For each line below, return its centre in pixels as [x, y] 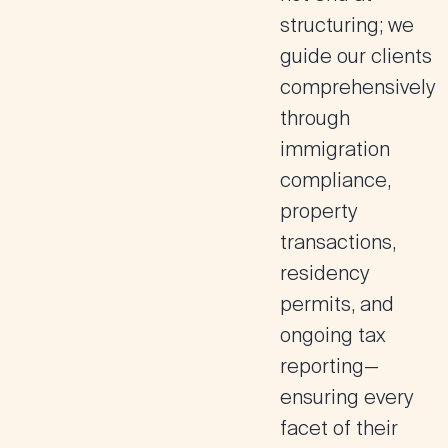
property [318, 211]
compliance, [335, 180]
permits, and [337, 304]
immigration [335, 149]
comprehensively [357, 87]
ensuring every [346, 397]
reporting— [329, 366]
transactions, [338, 242]
